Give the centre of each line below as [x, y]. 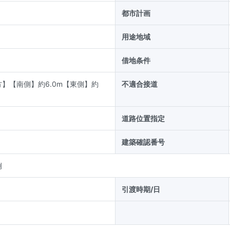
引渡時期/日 [141, 189]
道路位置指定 [143, 118]
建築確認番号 [143, 142]
